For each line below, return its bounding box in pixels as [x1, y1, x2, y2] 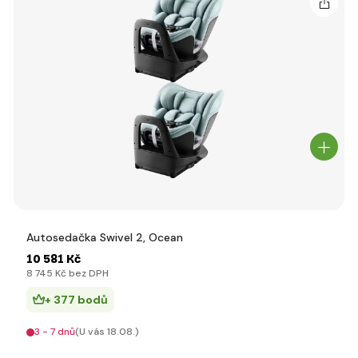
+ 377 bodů [45, 292, 108, 307]
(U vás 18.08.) [75, 325, 139, 338]
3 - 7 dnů [34, 325, 75, 338]
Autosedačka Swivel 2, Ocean [26, 230, 183, 245]
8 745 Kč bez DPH [26, 267, 109, 280]
